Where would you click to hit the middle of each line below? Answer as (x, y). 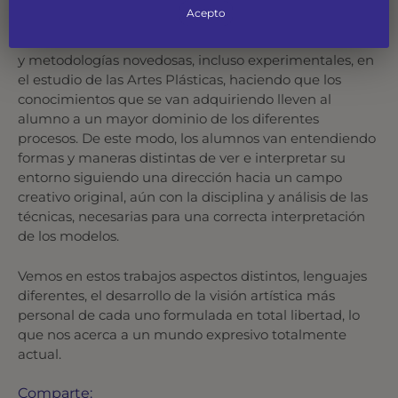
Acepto (206, 13)
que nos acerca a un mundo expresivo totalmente (182, 334)
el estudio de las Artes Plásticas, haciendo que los (179, 80)
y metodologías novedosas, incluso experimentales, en (196, 60)
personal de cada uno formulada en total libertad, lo (189, 314)
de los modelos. (68, 236)
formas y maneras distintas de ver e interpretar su (182, 158)
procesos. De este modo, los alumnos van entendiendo (197, 138)
